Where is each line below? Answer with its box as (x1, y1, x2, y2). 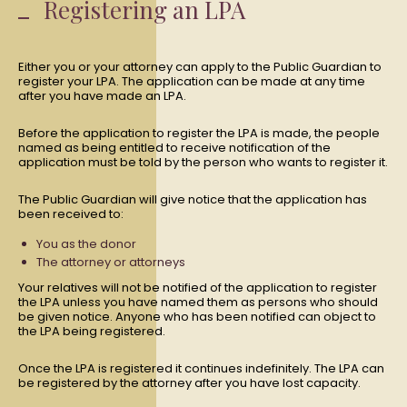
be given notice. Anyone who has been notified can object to (18, 308, 376, 325)
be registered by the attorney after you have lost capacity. (18, 374, 361, 392)
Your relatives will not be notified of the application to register (18, 279, 377, 296)
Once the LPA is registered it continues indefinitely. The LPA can (18, 360, 384, 377)
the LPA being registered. (18, 323, 165, 340)
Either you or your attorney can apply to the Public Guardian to (18, 58, 382, 75)
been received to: (18, 205, 124, 223)
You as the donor (36, 235, 136, 253)
